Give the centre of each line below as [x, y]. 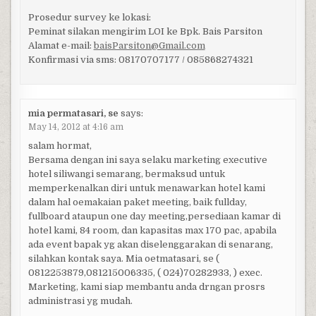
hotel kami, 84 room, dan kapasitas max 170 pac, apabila [152, 230]
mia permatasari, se [73, 113]
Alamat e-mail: [61, 46]
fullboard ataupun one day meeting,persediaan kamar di [154, 216]
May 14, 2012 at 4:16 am [75, 127]
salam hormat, [60, 145]
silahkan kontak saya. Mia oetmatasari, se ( [123, 258]
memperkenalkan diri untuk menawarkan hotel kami [146, 188]
